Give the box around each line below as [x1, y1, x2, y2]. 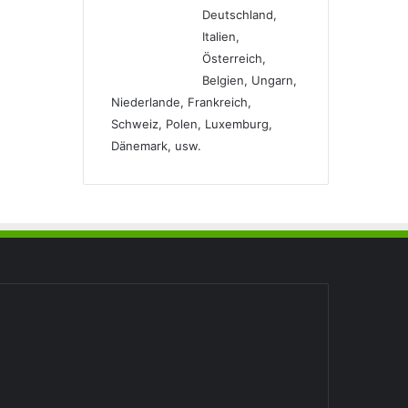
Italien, [202, 29, 240, 45]
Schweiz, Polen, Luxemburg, [111, 117, 272, 132]
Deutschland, [202, 7, 277, 23]
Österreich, [202, 51, 266, 66]
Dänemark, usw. [111, 138, 201, 154]
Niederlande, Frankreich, [111, 95, 251, 110]
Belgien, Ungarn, [202, 73, 297, 88]
